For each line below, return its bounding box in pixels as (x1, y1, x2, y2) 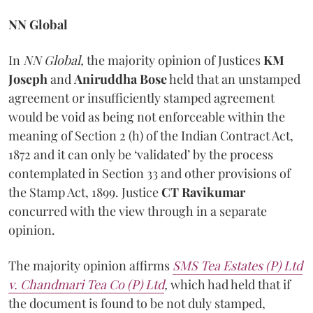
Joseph (8, 70, 48, 87)
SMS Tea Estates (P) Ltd (173, 256, 303, 274)
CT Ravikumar (161, 183, 245, 201)
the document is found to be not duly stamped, (8, 294, 265, 312)
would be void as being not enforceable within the (8, 108, 285, 125)
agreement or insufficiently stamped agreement (8, 89, 275, 106)
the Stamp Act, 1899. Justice (8, 183, 161, 201)
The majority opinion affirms (8, 256, 173, 274)
